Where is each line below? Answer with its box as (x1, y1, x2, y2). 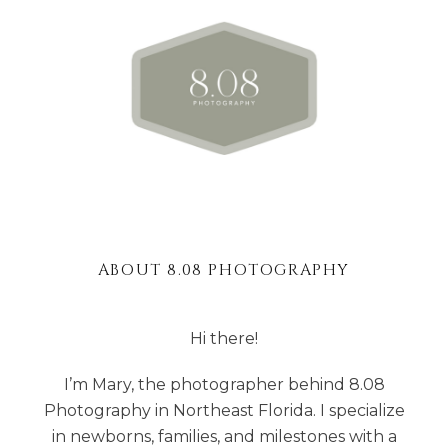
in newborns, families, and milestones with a (51, 427, 397, 446)
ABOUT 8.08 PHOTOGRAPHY (97, 259, 351, 281)
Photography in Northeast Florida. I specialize (43, 401, 405, 420)
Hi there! (190, 329, 258, 348)
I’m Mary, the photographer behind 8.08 (63, 375, 385, 394)
